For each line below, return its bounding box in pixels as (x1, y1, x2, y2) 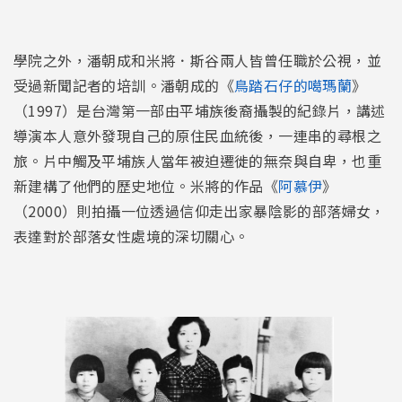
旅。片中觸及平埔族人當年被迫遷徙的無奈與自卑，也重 (13, 149, 381, 171)
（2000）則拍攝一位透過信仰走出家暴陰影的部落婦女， (13, 199, 386, 222)
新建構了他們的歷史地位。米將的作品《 (13, 174, 279, 197)
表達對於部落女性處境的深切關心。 (13, 224, 253, 247)
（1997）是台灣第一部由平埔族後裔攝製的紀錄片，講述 (13, 99, 386, 121)
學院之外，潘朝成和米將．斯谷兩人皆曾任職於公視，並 (13, 48, 381, 71)
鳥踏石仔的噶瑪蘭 (234, 74, 353, 96)
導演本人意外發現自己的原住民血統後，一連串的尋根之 (13, 124, 381, 146)
